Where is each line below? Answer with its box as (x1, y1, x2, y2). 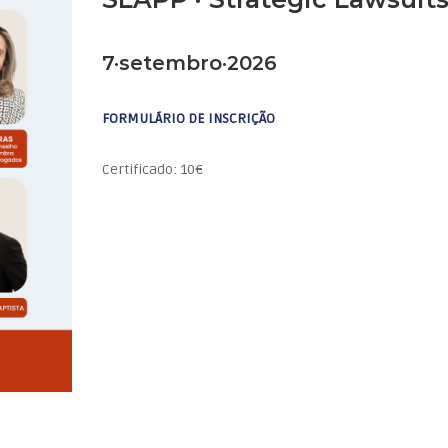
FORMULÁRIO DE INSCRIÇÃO (102, 110, 276, 127)
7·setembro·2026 (102, 51, 278, 75)
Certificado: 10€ (102, 161, 204, 178)
